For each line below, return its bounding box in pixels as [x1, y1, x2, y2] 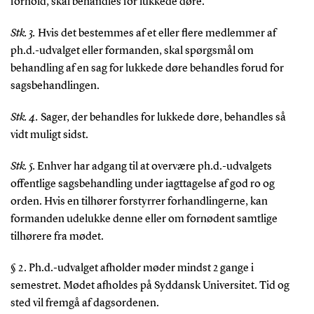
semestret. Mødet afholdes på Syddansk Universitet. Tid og [10, 280, 289, 292]
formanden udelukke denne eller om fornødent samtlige [10, 214, 278, 226]
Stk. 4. [10, 112, 39, 124]
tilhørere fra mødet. [10, 231, 104, 243]
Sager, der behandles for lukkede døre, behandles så [38, 112, 286, 124]
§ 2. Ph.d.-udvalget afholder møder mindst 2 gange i [10, 263, 254, 275]
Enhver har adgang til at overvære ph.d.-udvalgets [36, 161, 272, 173]
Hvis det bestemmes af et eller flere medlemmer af [35, 28, 276, 40]
